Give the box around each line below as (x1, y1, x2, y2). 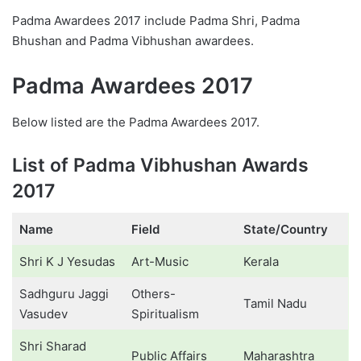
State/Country (243, 222, 331, 237)
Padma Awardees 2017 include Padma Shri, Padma (12, 13, 300, 28)
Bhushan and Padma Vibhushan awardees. (12, 33, 254, 48)
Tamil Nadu (243, 296, 307, 311)
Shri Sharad (19, 338, 86, 354)
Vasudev (19, 306, 68, 322)
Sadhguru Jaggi (19, 286, 109, 301)
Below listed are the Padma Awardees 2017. (12, 114, 259, 130)
